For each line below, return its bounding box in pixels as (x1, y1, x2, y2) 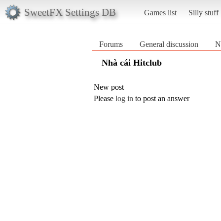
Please (94, 94, 115, 103)
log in (115, 94, 133, 103)
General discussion (140, 39, 198, 48)
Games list (144, 8, 177, 17)
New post (94, 82, 124, 91)
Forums (99, 39, 123, 48)
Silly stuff (188, 8, 219, 17)
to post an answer (133, 94, 189, 103)
